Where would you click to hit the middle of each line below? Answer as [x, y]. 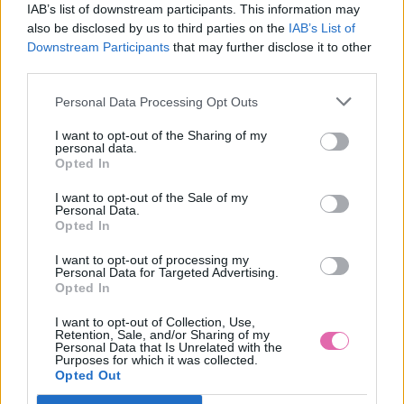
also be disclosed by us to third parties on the [158, 28]
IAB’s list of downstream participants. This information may [193, 9]
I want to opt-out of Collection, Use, [155, 322]
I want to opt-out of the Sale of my [151, 197]
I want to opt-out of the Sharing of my [161, 135]
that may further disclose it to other [271, 47]
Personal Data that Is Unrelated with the [169, 347]
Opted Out [88, 375]
